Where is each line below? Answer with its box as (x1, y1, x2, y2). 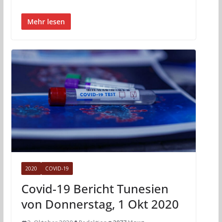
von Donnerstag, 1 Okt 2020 (21, 196, 179, 213)
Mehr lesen (27, 17, 65, 27)
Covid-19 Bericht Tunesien (21, 180, 168, 197)
